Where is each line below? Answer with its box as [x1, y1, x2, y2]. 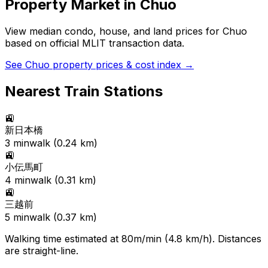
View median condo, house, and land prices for [5, 25, 223, 38]
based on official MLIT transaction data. [5, 37, 184, 50]
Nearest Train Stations [5, 83, 163, 100]
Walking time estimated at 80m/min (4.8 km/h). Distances [5, 232, 261, 245]
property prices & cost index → [50, 59, 194, 71]
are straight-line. [5, 244, 78, 257]
